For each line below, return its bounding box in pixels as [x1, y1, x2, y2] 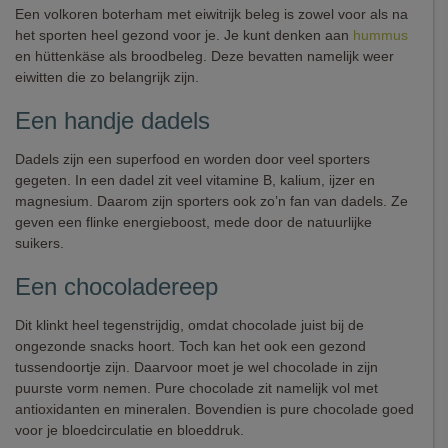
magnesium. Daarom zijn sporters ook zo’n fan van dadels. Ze [15, 193, 408, 209]
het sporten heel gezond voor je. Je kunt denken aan [15, 27, 353, 43]
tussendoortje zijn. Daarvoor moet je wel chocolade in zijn [15, 359, 378, 375]
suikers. [15, 235, 64, 251]
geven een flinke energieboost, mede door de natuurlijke [15, 214, 372, 230]
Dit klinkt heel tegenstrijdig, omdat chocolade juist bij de [15, 317, 364, 333]
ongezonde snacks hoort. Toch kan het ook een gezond [15, 338, 366, 354]
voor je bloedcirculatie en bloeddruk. [15, 422, 248, 438]
